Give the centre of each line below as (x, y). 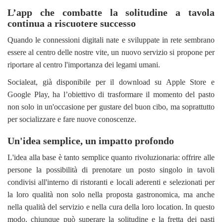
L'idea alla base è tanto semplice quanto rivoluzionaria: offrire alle (111, 157)
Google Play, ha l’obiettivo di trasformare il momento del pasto (111, 94)
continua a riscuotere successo (72, 23)
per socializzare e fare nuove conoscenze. (72, 119)
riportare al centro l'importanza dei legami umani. (85, 64)
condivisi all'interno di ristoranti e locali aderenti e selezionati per (111, 182)
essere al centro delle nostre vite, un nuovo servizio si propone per (111, 52)
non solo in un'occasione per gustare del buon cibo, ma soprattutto (111, 107)
